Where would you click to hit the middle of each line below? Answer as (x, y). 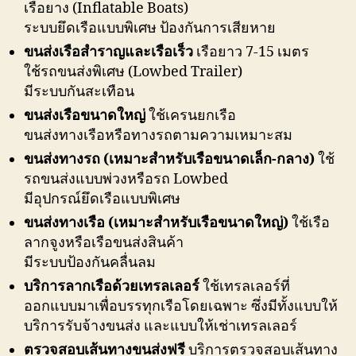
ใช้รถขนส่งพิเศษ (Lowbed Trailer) (133, 72)
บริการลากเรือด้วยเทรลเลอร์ (112, 287)
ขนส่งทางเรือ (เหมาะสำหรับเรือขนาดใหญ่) (156, 223)
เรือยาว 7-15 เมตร (251, 52)
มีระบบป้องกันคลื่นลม (90, 263)
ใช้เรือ (309, 223)
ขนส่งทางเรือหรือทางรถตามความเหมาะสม (158, 136)
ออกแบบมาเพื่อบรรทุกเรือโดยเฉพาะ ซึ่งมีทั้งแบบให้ (181, 307)
